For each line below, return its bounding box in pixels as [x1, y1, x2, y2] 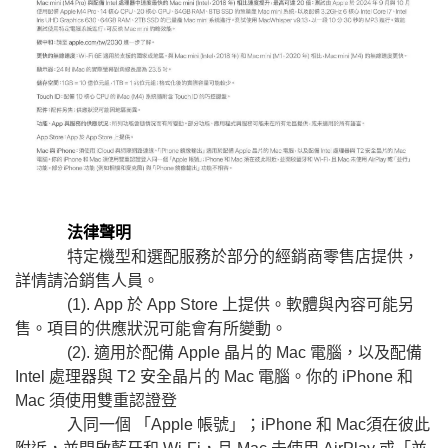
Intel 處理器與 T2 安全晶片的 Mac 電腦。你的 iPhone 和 [15, 367, 413, 385]
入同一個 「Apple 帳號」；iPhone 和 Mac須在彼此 [15, 415, 430, 433]
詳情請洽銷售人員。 [15, 271, 159, 289]
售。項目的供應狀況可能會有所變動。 [15, 319, 287, 337]
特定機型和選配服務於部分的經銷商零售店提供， [15, 247, 419, 265]
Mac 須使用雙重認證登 [15, 391, 177, 409]
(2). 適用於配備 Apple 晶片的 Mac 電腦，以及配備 [15, 343, 422, 361]
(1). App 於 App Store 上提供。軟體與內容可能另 [15, 295, 414, 313]
